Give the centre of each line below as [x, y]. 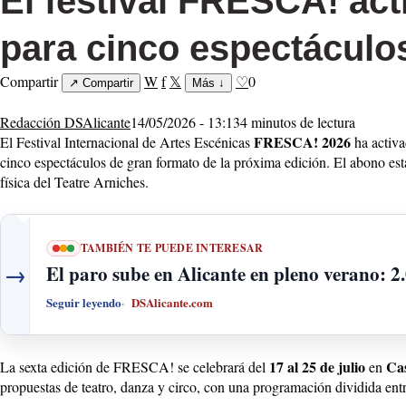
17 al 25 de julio [317, 366]
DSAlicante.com [172, 302]
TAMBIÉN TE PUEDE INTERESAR [172, 247]
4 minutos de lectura [298, 121]
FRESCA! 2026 [302, 141]
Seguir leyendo [84, 302]
